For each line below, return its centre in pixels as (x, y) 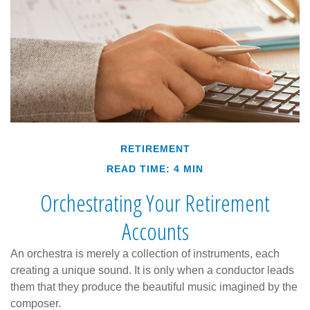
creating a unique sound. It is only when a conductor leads (152, 270)
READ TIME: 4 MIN (155, 168)
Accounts (155, 231)
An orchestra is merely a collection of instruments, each (145, 253)
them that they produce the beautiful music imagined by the (154, 286)
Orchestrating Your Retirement (155, 202)
